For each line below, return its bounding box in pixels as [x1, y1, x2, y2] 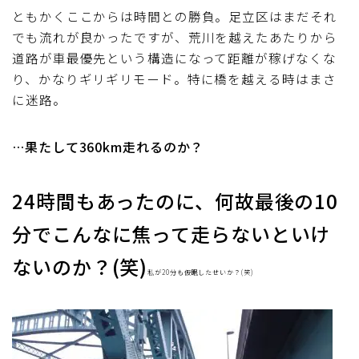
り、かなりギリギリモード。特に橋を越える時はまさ [12, 69, 337, 87]
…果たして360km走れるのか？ [12, 136, 204, 156]
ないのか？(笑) [12, 252, 148, 280]
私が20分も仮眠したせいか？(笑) [147, 267, 253, 276]
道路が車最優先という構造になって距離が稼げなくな [12, 48, 337, 67]
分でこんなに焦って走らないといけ [12, 219, 331, 248]
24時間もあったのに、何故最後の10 [12, 186, 339, 215]
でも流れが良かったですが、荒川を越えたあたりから [12, 27, 337, 46]
